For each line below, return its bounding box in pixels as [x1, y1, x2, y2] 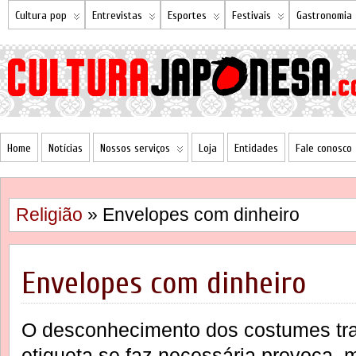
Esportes [168, 9, 207, 22]
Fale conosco [296, 141, 352, 155]
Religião [16, 204, 83, 225]
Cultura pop [15, 9, 67, 22]
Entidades [234, 141, 278, 155]
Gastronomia [296, 9, 352, 22]
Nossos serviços [100, 141, 170, 155]
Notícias [48, 141, 83, 155]
